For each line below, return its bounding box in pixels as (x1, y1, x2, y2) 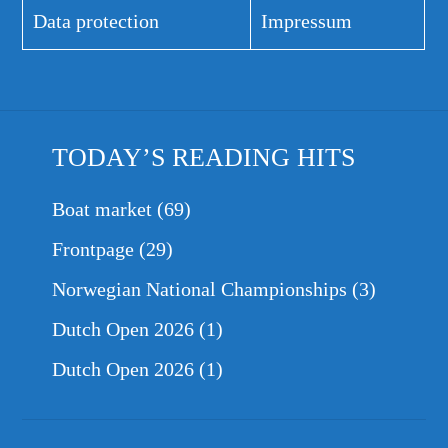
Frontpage (52, 238, 135, 261)
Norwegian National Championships (52, 278, 348, 301)
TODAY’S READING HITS (52, 143, 356, 173)
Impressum (261, 10, 353, 33)
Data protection (33, 10, 160, 33)
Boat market (52, 198, 153, 221)
